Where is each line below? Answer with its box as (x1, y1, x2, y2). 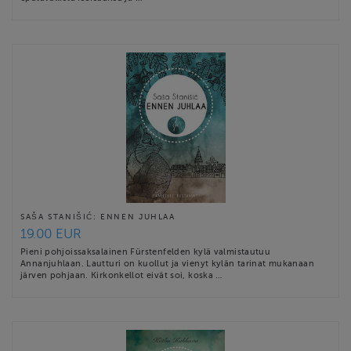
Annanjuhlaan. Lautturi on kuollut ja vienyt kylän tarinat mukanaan (20, 258, 314, 268)
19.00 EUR (20, 226, 81, 241)
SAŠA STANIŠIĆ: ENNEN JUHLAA (20, 212, 175, 221)
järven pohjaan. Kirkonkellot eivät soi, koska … (20, 270, 223, 280)
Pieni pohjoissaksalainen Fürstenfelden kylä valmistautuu (20, 246, 271, 256)
